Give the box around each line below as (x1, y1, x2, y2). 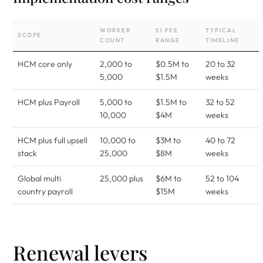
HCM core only (18, 59, 72, 69)
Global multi (18, 173, 61, 184)
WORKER (100, 26, 131, 34)
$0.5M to (156, 59, 189, 69)
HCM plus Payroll (18, 97, 80, 107)
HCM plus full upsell (18, 135, 87, 146)
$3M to (156, 135, 181, 146)
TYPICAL (205, 26, 237, 34)
